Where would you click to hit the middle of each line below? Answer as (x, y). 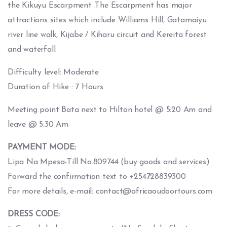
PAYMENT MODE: (42, 147)
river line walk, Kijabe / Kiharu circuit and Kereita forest (107, 35)
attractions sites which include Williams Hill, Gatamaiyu (107, 20)
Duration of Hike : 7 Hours (55, 87)
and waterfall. (32, 50)
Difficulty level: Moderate (53, 72)
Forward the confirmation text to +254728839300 (97, 177)
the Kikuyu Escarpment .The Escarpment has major (100, 6)
